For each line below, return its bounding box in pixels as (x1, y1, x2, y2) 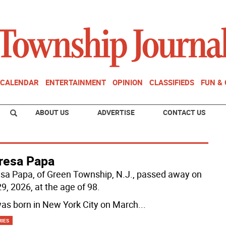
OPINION (112, 77, 143, 87)
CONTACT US (163, 107, 206, 117)
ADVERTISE (97, 107, 135, 117)
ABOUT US (35, 107, 69, 117)
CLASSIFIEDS (149, 77, 194, 87)
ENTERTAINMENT (45, 77, 106, 87)
